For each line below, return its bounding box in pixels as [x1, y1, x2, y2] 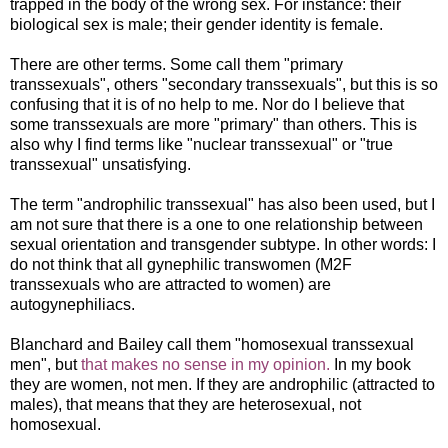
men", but [10, 355, 81, 373]
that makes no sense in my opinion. [81, 355, 330, 373]
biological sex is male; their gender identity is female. [10, 15, 383, 33]
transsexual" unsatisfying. [10, 155, 191, 173]
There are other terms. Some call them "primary [10, 55, 343, 73]
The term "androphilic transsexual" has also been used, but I [10, 195, 435, 213]
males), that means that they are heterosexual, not [10, 395, 361, 413]
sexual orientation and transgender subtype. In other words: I [10, 235, 436, 253]
